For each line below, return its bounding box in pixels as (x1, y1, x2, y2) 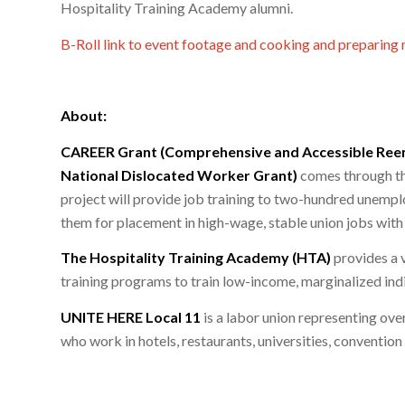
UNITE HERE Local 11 (61, 307, 201, 325)
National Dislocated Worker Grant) (61, 165, 297, 184)
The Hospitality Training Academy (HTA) (61, 249, 331, 267)
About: (61, 106, 109, 124)
